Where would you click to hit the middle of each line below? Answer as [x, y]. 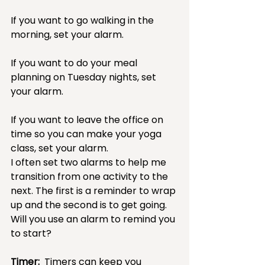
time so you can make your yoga [87, 134]
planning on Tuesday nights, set [85, 77]
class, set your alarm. [62, 148]
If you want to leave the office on [88, 119]
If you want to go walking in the [83, 20]
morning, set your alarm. [70, 34]
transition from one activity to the [91, 176]
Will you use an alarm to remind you [94, 219]
